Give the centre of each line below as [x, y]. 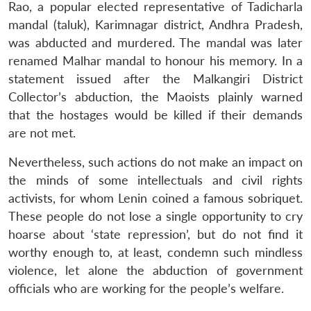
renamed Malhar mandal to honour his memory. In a [155, 60]
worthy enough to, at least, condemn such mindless [155, 252]
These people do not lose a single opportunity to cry [155, 216]
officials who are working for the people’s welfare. [146, 288]
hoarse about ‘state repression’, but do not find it [155, 234]
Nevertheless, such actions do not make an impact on [155, 162]
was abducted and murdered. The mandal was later [155, 42]
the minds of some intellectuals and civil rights [155, 180]
